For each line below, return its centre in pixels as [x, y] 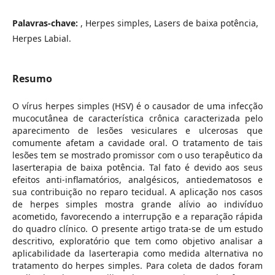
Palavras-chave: [46, 23]
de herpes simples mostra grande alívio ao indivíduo [137, 204]
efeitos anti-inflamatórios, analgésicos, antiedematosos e [137, 179]
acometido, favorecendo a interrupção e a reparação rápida [137, 216]
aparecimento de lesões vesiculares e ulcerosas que [137, 130]
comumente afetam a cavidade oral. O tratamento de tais [137, 142]
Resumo [32, 78]
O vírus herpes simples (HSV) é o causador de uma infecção [137, 106]
